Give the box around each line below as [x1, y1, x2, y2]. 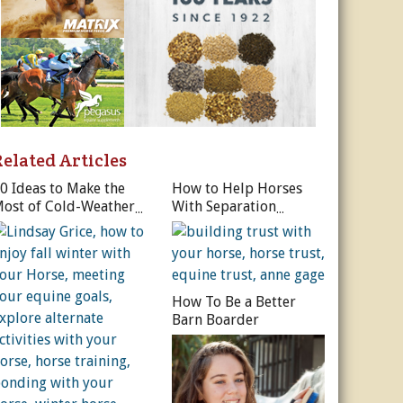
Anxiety [171, 215, 220, 233]
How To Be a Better [171, 292, 296, 310]
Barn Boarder [171, 310, 259, 328]
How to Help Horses [171, 179, 302, 197]
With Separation [171, 197, 276, 215]
